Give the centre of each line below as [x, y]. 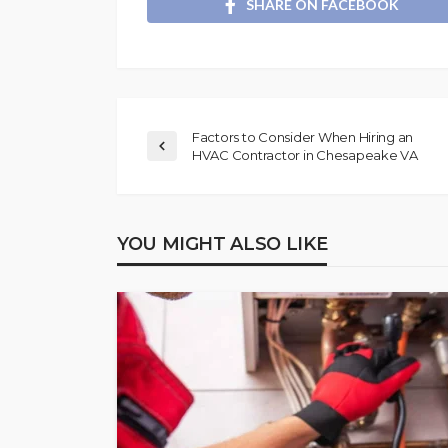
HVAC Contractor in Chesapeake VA [305, 154]
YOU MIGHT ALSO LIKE [222, 243]
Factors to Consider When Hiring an [303, 136]
